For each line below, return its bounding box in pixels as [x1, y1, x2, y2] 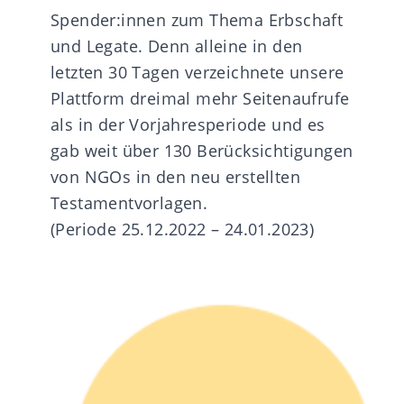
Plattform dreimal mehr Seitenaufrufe [50, 87, 350, 109]
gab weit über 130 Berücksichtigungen [50, 139, 353, 161]
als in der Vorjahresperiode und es [50, 113, 326, 135]
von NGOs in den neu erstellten [50, 165, 300, 188]
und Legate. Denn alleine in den [50, 34, 303, 57]
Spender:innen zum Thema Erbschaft [50, 8, 344, 31]
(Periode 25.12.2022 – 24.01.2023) [50, 217, 315, 240]
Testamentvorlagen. [50, 191, 208, 214]
